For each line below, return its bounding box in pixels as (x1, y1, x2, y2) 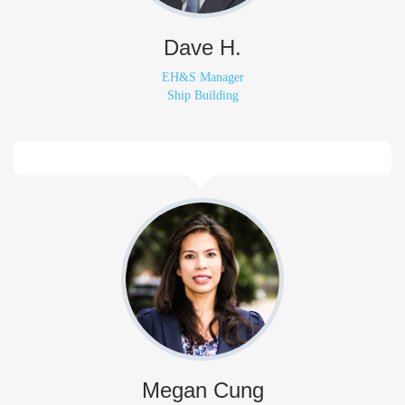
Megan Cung (141, 378, 264, 402)
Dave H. (164, 35, 241, 60)
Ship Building (166, 89, 239, 102)
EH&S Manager (161, 71, 244, 84)
